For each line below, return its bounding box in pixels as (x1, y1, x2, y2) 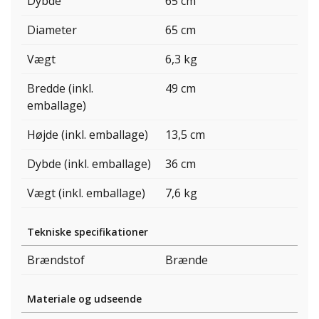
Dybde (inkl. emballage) (27, 156, 151, 172)
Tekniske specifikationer (27, 225, 148, 239)
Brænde (165, 252, 208, 268)
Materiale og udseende (27, 292, 142, 306)
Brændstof (27, 252, 85, 268)
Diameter (27, 22, 77, 38)
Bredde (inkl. (27, 80, 93, 97)
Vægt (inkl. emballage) (27, 185, 145, 202)
